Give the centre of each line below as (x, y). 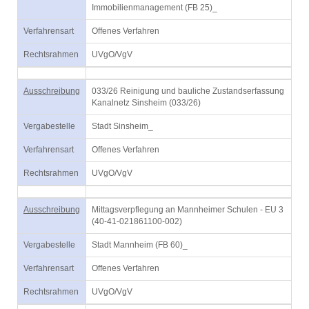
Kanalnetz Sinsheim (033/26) (146, 103)
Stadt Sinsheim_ (122, 126)
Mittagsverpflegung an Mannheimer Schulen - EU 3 (188, 210)
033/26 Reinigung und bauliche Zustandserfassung (188, 91)
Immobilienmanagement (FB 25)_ (154, 8)
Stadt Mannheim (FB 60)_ (140, 245)
